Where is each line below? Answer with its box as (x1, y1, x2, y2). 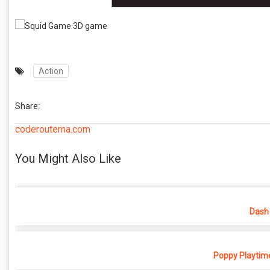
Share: (15, 101, 40, 111)
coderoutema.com (15, 124, 90, 135)
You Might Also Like (15, 151, 121, 166)
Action (39, 66, 63, 76)
